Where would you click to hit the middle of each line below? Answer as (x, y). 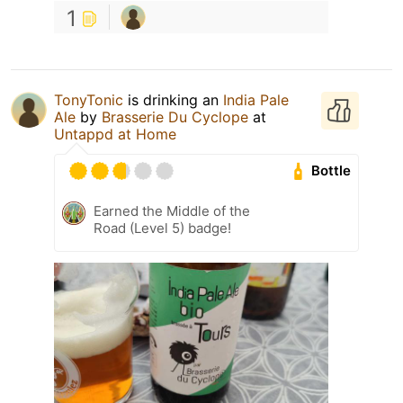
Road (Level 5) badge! (162, 228)
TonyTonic (89, 99)
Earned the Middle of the (172, 210)
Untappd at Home (115, 134)
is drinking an (173, 99)
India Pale (256, 99)
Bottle (331, 171)
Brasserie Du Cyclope (175, 116)
